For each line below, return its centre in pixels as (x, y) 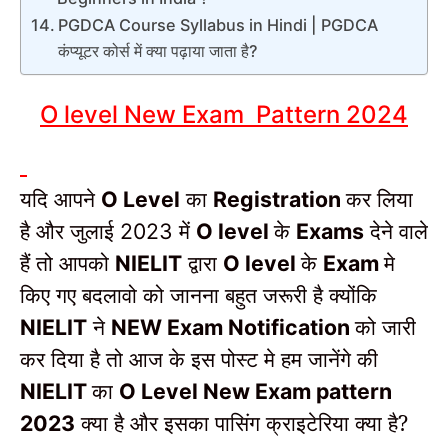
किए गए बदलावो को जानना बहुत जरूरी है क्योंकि (198, 294)
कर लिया (379, 198)
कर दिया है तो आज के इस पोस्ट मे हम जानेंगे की (199, 358)
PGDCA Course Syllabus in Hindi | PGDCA (218, 24)
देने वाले (399, 230)
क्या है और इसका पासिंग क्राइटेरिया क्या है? (244, 422)
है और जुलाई (70, 230)
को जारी (385, 326)
